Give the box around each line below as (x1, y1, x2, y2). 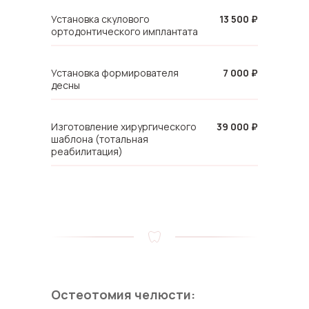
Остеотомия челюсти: (51, 286, 195, 303)
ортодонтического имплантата (51, 25, 198, 38)
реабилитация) (51, 145, 123, 158)
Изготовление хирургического (51, 120, 197, 133)
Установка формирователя (51, 66, 179, 79)
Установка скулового (51, 12, 150, 26)
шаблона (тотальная (51, 132, 148, 146)
